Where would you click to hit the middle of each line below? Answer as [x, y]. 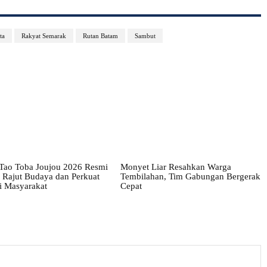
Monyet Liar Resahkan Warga [176, 167]
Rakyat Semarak [44, 36]
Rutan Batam [100, 36]
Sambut [145, 36]
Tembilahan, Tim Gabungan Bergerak [190, 176]
